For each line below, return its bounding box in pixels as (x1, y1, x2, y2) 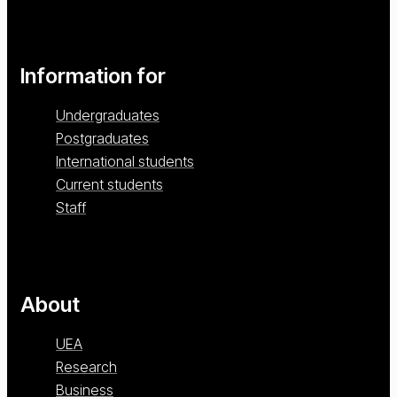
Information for (20, 63, 166, 90)
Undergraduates (56, 106, 160, 125)
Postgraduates (56, 129, 149, 148)
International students (56, 152, 194, 171)
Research (56, 358, 117, 377)
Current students (56, 175, 163, 194)
